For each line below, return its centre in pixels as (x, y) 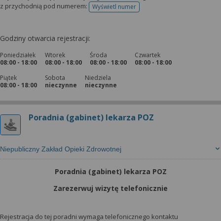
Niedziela (98, 78)
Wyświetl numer (114, 7)
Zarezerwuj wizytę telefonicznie (110, 188)
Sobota (55, 78)
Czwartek (147, 55)
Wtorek (55, 55)
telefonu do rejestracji (144, 10)
